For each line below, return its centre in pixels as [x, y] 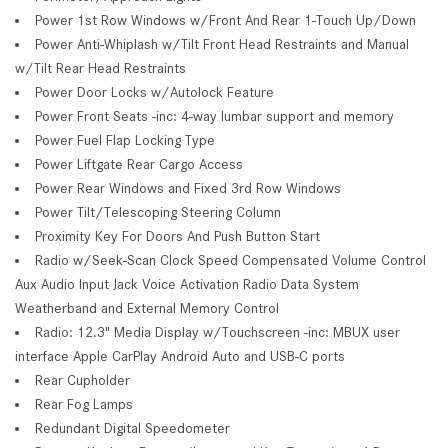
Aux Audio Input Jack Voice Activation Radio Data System [187, 283]
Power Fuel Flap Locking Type [125, 139]
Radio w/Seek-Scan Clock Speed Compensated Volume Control [230, 259]
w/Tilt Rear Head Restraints [100, 67]
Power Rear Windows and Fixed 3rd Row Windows [188, 187]
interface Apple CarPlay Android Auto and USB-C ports [180, 355]
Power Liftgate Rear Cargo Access [139, 163]
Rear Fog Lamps [84, 403]
